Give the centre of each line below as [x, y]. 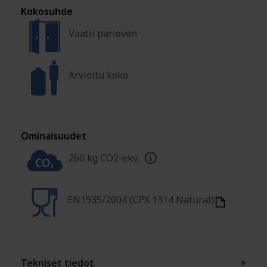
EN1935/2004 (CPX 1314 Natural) [140, 199]
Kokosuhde [47, 11]
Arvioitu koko [98, 75]
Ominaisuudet [54, 136]
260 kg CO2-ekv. [104, 158]
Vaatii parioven [103, 33]
